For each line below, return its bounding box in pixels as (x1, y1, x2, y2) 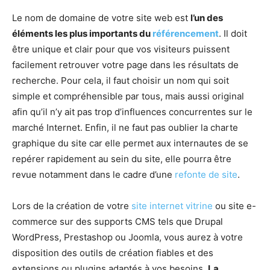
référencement (152, 27, 219, 39)
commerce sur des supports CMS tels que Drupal (12, 215, 223, 227)
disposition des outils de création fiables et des (12, 246, 213, 259)
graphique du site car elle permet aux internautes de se (12, 137, 248, 149)
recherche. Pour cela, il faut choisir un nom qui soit (12, 74, 229, 86)
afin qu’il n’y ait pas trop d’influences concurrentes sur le (12, 105, 253, 118)
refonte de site (175, 168, 237, 180)
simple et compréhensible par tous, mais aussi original (12, 90, 244, 102)
